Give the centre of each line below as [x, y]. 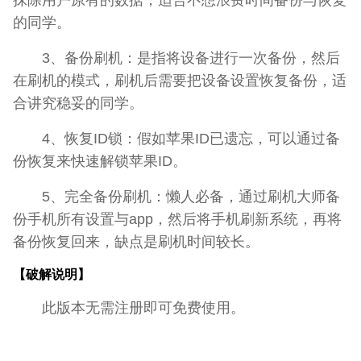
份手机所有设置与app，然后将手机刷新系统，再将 [177, 219]
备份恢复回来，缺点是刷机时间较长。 [136, 242]
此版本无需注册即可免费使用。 [129, 308]
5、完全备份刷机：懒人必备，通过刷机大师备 [176, 197]
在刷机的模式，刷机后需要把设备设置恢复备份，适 [180, 81]
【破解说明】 [52, 274]
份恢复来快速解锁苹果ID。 [100, 161]
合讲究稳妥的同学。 [78, 103]
